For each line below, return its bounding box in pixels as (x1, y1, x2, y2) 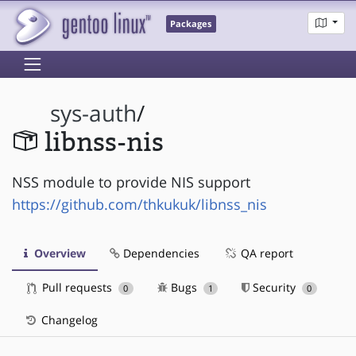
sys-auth (50, 99, 137, 129)
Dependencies (120, 245, 199, 261)
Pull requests (39, 279, 115, 295)
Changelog (38, 311, 98, 327)
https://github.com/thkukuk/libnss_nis (12, 194, 267, 214)
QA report (238, 245, 293, 261)
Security (250, 279, 300, 295)
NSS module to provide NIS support (12, 172, 250, 192)
